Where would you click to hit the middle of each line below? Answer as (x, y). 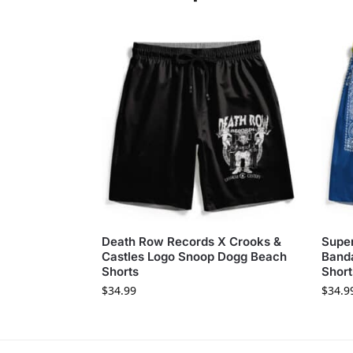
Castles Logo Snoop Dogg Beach (194, 257)
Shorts (120, 272)
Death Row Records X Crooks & (191, 242)
